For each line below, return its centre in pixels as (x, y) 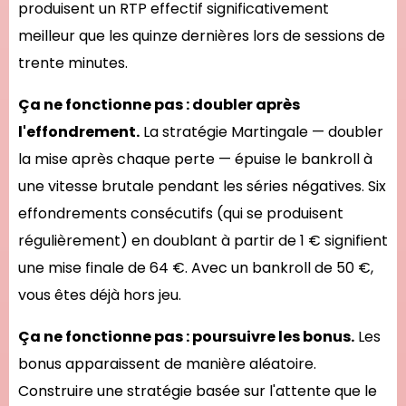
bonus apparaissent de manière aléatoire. (167, 364)
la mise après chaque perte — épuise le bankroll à (195, 159)
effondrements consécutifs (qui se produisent (181, 213)
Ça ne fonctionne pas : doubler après (159, 105)
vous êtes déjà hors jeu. (100, 295)
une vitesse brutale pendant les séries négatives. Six (202, 186)
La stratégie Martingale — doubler (261, 132)
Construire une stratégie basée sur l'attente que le (198, 391)
